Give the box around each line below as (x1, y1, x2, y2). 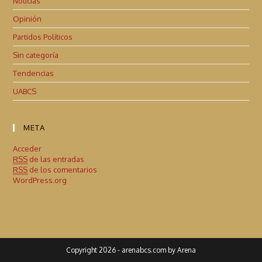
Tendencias (13, 68, 54, 78)
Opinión (13, 13, 42, 23)
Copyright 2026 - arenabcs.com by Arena (66, 245, 196, 254)
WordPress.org (13, 175, 67, 185)
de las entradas (27, 154, 85, 164)
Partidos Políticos (13, 32, 73, 42)
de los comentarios (27, 164, 98, 174)
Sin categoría (13, 50, 59, 60)
